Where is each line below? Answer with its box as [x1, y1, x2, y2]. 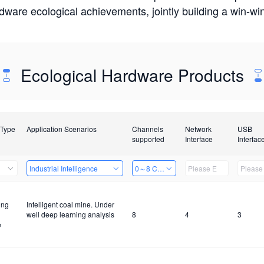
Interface [184, 134, 213, 144]
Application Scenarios [26, 124, 97, 134]
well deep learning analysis [26, 209, 114, 219]
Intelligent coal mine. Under [26, 199, 114, 209]
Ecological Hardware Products [15, 63, 249, 87]
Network [184, 124, 212, 134]
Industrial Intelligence [29, 163, 98, 173]
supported [131, 134, 164, 144]
